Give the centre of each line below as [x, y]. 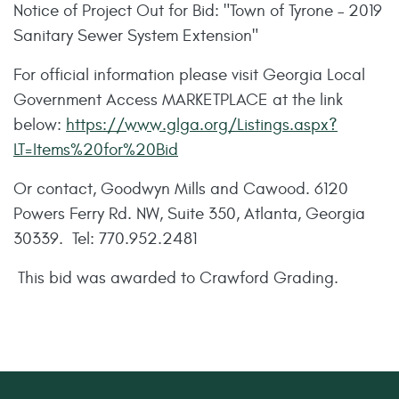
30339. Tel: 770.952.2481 [105, 238]
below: [40, 124]
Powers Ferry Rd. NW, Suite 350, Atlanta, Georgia [189, 213]
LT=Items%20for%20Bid [96, 149]
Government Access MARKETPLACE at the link [178, 99]
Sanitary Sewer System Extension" [136, 35]
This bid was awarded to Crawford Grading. [176, 277]
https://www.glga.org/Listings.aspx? [202, 124]
